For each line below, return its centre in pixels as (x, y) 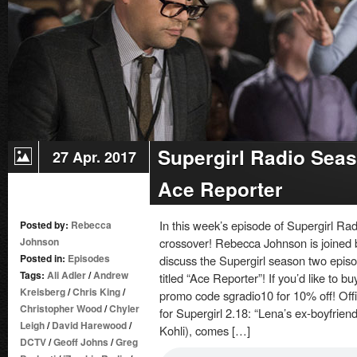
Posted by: (45, 225)
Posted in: (44, 258)
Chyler (124, 308)
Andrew (111, 275)
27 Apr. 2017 (94, 157)
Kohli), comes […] (205, 330)
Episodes (89, 258)
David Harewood (89, 325)
